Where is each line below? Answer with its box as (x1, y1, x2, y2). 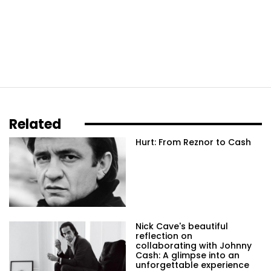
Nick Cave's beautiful (135, 220, 228, 233)
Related (9, 114, 61, 134)
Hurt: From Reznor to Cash (135, 135, 251, 148)
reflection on (135, 230, 192, 243)
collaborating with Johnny (135, 240, 252, 252)
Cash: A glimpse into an (135, 249, 240, 262)
